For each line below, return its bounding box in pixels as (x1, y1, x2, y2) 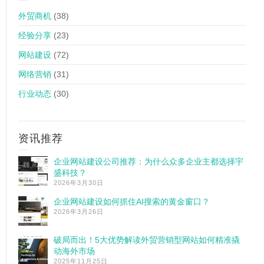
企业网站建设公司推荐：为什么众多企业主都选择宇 (54, 157, 243, 166)
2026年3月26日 (54, 208, 104, 215)
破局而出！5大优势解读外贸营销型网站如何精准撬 (54, 235, 240, 245)
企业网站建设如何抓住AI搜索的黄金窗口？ (54, 197, 210, 206)
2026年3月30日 (54, 179, 104, 186)
